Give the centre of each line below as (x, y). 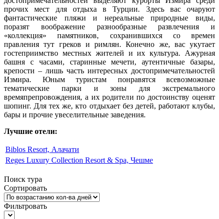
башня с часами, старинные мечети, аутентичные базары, (109, 62)
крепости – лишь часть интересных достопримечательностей (109, 70)
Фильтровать (25, 206)
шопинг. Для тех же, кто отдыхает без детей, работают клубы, (109, 106)
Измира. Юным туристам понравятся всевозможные (109, 79)
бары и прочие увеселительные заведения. (75, 114)
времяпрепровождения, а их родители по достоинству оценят (109, 97)
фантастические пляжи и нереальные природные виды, (109, 18)
